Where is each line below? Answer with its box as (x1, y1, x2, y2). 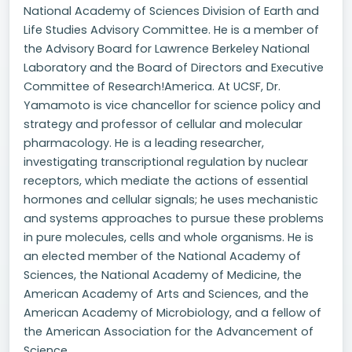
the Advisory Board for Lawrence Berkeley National (24, 41, 310, 57)
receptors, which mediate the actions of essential (24, 173, 308, 189)
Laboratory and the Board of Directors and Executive (24, 60, 324, 75)
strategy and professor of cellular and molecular (24, 116, 302, 132)
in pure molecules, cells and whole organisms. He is (24, 229, 313, 245)
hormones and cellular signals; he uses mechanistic (24, 192, 318, 207)
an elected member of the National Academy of (24, 248, 301, 264)
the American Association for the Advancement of (24, 324, 313, 339)
